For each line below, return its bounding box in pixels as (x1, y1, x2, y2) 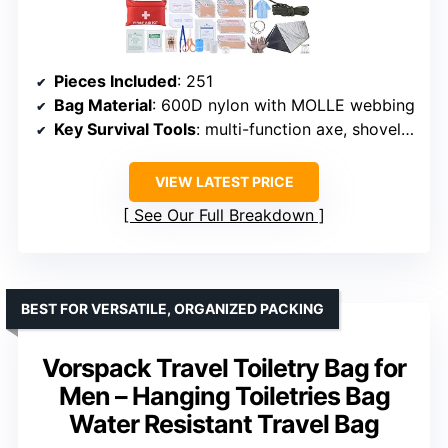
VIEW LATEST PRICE (154, 173, 294, 191)
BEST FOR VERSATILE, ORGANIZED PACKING (21, 300, 324, 318)
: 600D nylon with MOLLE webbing (152, 95, 415, 116)
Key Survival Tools (54, 119, 196, 140)
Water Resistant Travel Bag (69, 409, 379, 440)
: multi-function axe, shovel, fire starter (196, 119, 401, 140)
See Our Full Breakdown (134, 205, 314, 226)
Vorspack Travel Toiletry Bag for (42, 353, 406, 384)
